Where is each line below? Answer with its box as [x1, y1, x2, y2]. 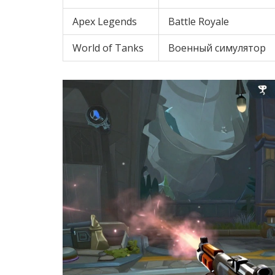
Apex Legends [72, 14, 137, 28]
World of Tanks [72, 41, 144, 55]
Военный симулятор [168, 41, 266, 55]
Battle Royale [168, 14, 229, 28]
